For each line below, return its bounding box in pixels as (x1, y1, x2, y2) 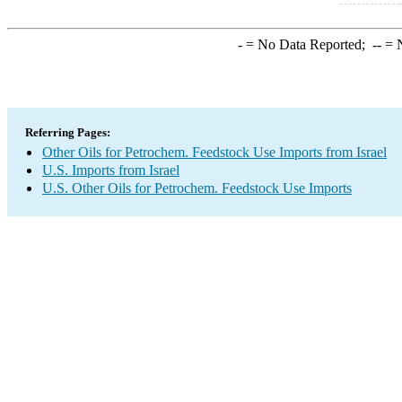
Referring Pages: (25, 126, 110, 139)
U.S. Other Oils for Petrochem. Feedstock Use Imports (42, 180, 352, 196)
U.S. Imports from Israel (42, 162, 179, 178)
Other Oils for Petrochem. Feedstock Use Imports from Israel (42, 144, 387, 160)
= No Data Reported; (241, 37, 372, 52)
